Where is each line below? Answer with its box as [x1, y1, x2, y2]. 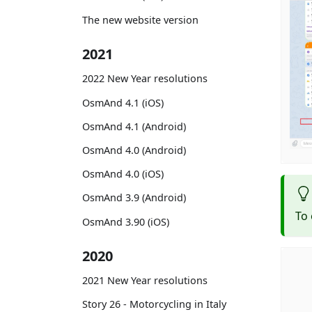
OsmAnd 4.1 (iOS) [82, 95, 164, 109]
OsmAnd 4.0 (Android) [82, 143, 186, 157]
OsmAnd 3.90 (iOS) [82, 214, 169, 228]
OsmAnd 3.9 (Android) [82, 191, 186, 205]
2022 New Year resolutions [82, 72, 208, 86]
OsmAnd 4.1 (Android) [82, 119, 186, 133]
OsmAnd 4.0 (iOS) [82, 167, 164, 181]
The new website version [82, 13, 198, 26]
